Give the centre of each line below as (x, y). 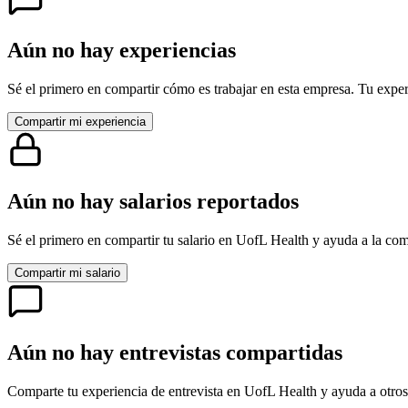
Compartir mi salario (67, 272)
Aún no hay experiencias (122, 51)
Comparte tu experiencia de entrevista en (126, 391)
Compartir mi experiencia (80, 122)
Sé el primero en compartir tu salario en (122, 240)
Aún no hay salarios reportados (153, 202)
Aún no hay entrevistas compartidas (175, 352)
